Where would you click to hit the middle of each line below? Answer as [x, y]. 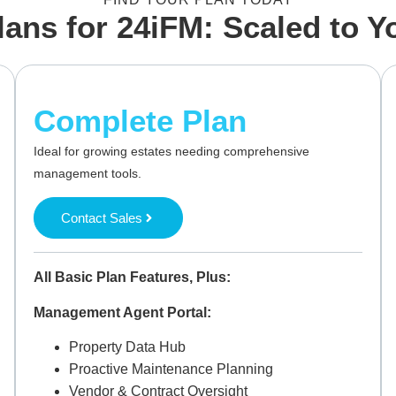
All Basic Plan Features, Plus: [133, 278]
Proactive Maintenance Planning [171, 369]
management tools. [88, 173]
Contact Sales [102, 218]
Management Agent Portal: [123, 312]
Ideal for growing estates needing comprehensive [172, 151]
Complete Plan [141, 120]
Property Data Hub [128, 347]
